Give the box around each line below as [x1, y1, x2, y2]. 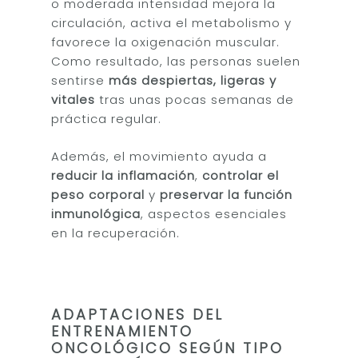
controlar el [202, 166, 280, 184]
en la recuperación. [51, 224, 181, 241]
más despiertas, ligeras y [109, 72, 277, 89]
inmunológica [51, 205, 141, 222]
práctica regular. [51, 110, 162, 127]
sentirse [51, 72, 109, 89]
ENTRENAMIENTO [51, 320, 194, 341]
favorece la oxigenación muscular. [51, 34, 280, 50]
